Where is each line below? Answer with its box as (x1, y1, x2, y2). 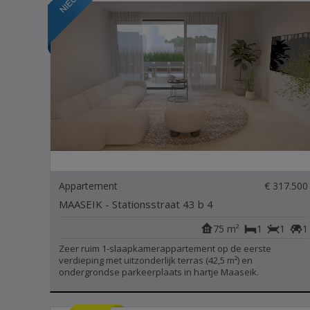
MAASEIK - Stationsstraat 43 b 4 (59, 197, 213, 211)
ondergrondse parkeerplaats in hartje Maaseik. (59, 266, 259, 278)
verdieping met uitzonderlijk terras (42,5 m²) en (59, 254, 253, 266)
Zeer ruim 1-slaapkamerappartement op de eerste (59, 242, 271, 255)
